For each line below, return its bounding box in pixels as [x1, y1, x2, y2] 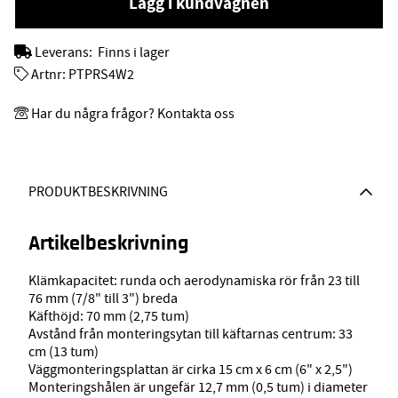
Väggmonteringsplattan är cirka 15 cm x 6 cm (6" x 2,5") [28, 361, 353, 379]
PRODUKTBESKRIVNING [28, 183, 168, 202]
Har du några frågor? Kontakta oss [31, 105, 235, 123]
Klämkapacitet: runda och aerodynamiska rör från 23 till [28, 272, 360, 291]
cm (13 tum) [28, 343, 99, 362]
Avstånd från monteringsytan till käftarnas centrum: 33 [28, 325, 353, 344]
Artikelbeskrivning [28, 233, 188, 255]
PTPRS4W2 [68, 66, 134, 84]
